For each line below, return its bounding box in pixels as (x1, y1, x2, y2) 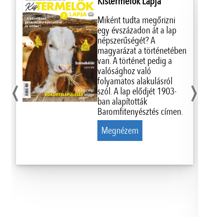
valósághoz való (97, 64, 151, 77)
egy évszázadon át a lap (97, 23, 176, 37)
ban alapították (97, 94, 147, 108)
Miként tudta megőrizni (97, 13, 175, 27)
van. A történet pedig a (97, 54, 172, 67)
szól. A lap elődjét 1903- (97, 84, 177, 98)
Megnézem (101, 124, 139, 137)
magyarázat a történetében (97, 44, 186, 57)
